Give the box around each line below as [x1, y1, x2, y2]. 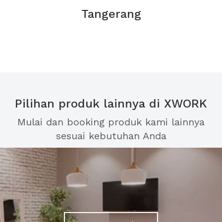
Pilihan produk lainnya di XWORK [15, 97, 207, 111]
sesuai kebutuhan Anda [55, 130, 166, 142]
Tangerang [81, 7, 141, 21]
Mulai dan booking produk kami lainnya [17, 116, 205, 128]
